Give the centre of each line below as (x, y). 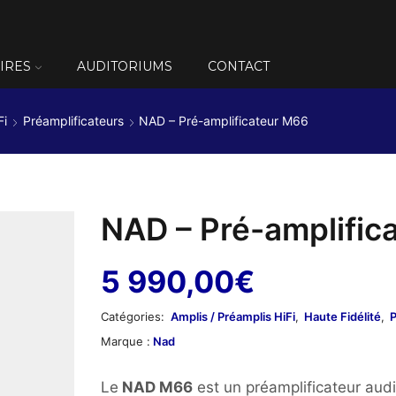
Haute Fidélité (343, 317)
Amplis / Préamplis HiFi (233, 317)
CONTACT (239, 66)
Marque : (126, 342)
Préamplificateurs (73, 121)
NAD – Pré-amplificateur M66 (224, 121)
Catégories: (134, 317)
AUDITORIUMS (125, 66)
